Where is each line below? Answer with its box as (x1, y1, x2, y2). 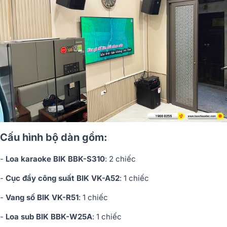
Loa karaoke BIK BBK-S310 (6, 154, 105, 164)
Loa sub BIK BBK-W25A (6, 211, 92, 221)
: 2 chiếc (105, 154, 136, 164)
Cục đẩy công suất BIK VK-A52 (6, 173, 120, 183)
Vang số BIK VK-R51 (6, 192, 79, 202)
